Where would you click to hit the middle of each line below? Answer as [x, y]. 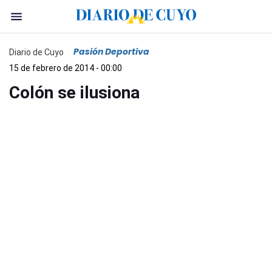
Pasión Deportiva [111, 52]
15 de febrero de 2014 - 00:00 [66, 68]
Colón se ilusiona [74, 93]
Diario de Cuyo [36, 52]
